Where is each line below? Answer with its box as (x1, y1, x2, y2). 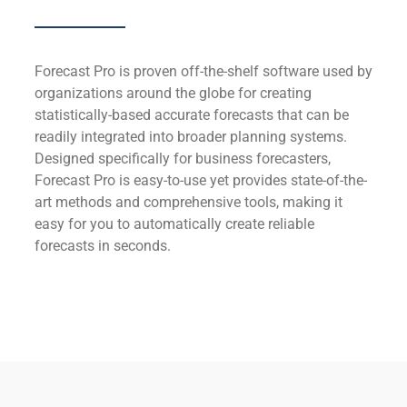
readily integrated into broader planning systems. (34, 127, 347, 145)
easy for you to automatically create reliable (34, 214, 314, 233)
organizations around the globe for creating (34, 84, 312, 102)
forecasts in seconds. (34, 236, 171, 254)
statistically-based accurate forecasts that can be (34, 105, 349, 124)
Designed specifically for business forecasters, (34, 149, 331, 167)
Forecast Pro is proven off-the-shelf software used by (34, 62, 372, 80)
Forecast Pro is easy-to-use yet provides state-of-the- (34, 171, 367, 189)
